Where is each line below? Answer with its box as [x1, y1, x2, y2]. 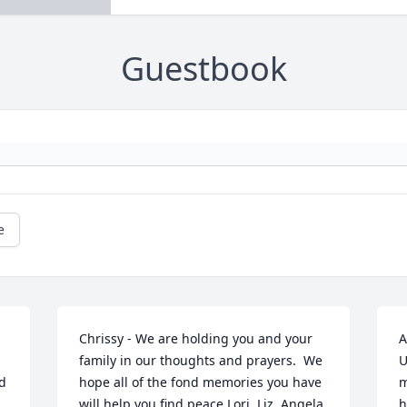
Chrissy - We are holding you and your [79, 330, 313, 348]
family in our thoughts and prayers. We [79, 352, 323, 370]
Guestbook [120, 46, 287, 92]
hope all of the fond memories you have [79, 373, 323, 392]
